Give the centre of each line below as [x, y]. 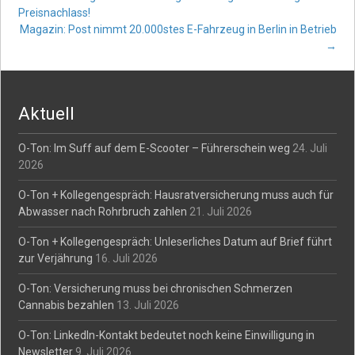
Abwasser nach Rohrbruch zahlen [103, 212]
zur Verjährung [56, 258]
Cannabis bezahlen [67, 305]
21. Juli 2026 [221, 212]
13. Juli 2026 [148, 305]
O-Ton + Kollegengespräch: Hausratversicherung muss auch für [176, 195]
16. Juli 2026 [127, 258]
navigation [109, 61]
